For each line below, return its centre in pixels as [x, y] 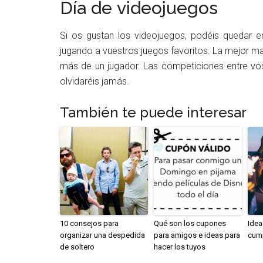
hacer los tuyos [180, 247]
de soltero [77, 247]
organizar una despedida [102, 235]
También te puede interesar [153, 112]
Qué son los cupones [190, 223]
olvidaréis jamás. [95, 81]
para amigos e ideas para [197, 235]
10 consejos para [89, 223]
